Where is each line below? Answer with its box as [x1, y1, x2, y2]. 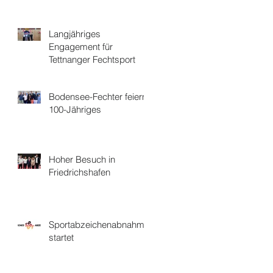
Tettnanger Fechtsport [49, 54, 135, 65]
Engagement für [49, 41, 113, 52]
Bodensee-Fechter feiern [49, 91, 147, 102]
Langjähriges [49, 28, 101, 40]
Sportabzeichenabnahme [49, 219, 149, 230]
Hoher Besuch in [49, 154, 115, 165]
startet [49, 232, 74, 243]
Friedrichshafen [49, 166, 110, 178]
